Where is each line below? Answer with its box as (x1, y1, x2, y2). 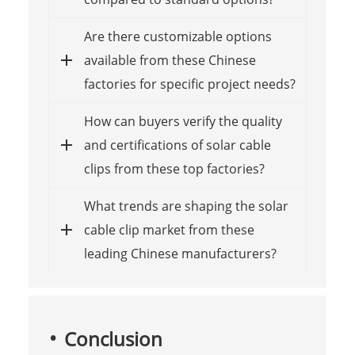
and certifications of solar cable (83, 136, 271, 154)
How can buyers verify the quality (83, 112, 282, 130)
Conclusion (63, 325, 162, 352)
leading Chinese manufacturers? (83, 244, 277, 262)
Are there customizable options (83, 27, 272, 45)
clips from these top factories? (83, 159, 265, 177)
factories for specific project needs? (83, 74, 296, 93)
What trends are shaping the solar (83, 197, 288, 215)
